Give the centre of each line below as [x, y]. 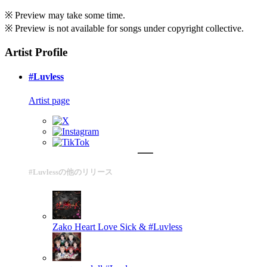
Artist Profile [36, 52]
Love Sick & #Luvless [140, 226]
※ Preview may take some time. [65, 15]
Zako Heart [74, 226]
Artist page [49, 100]
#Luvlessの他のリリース [71, 172]
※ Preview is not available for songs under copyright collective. [124, 29]
